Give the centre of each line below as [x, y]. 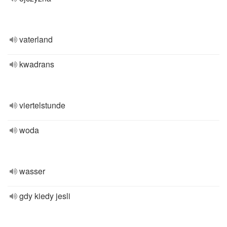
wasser [32, 171]
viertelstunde [42, 105]
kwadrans [37, 64]
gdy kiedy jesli [45, 196]
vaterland [36, 39]
